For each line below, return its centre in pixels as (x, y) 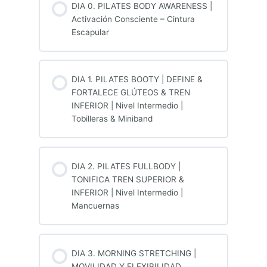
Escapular (90, 32)
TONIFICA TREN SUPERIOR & (128, 179)
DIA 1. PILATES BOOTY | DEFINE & (137, 80)
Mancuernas (95, 205)
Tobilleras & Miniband (112, 119)
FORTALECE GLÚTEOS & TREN (131, 93)
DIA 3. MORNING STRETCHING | (133, 253)
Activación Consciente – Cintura (133, 19)
